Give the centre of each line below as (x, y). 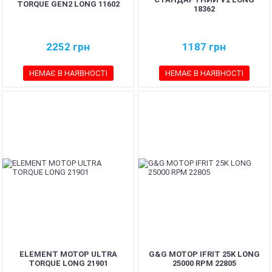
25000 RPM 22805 (204, 263)
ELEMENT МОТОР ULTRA (68, 254)
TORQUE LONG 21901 (68, 263)
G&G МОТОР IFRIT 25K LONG (204, 254)
